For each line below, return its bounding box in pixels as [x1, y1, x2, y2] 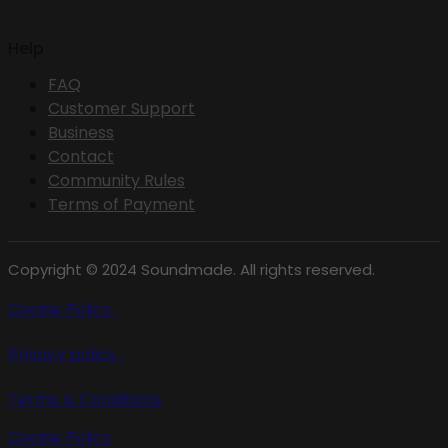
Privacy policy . [8, 342, 124, 366]
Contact [48, 144, 114, 168]
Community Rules [48, 168, 185, 192]
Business [48, 120, 114, 144]
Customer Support [48, 96, 195, 120]
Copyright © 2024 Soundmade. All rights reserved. [8, 258, 375, 280]
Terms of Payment [48, 192, 195, 216]
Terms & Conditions [8, 387, 162, 411]
